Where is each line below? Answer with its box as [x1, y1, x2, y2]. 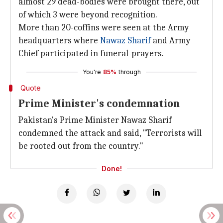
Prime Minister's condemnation [18, 97, 180, 110]
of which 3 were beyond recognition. [18, 9, 157, 20]
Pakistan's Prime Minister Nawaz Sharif [18, 115, 172, 125]
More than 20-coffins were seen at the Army [18, 22, 189, 33]
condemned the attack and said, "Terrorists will [18, 128, 202, 138]
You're [82, 68, 101, 76]
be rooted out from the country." [18, 141, 143, 151]
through [118, 68, 141, 76]
